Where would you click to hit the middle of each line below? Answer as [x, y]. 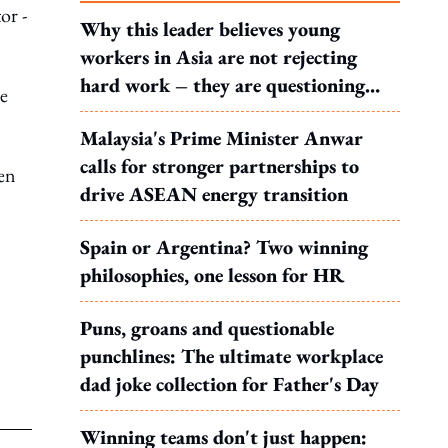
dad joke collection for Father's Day [229, 384]
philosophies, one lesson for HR [212, 275]
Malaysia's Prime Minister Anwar [221, 138]
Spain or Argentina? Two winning [224, 247]
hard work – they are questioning [222, 85]
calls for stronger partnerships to [219, 166]
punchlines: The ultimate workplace [231, 356]
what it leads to [145, 113]
